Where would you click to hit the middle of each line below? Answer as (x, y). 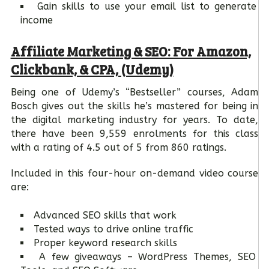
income (36, 20)
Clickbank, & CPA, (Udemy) (92, 69)
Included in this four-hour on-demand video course (134, 173)
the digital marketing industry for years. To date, (134, 119)
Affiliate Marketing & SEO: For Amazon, (131, 51)
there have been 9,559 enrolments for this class (134, 133)
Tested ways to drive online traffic (113, 229)
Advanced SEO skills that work (105, 215)
